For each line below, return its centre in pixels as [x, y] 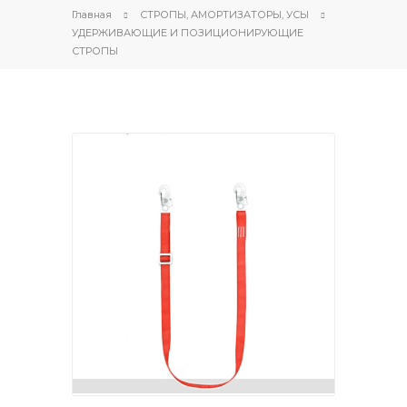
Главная [92, 15]
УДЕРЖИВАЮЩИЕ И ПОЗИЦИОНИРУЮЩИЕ [188, 33]
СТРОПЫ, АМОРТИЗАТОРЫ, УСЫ [224, 15]
